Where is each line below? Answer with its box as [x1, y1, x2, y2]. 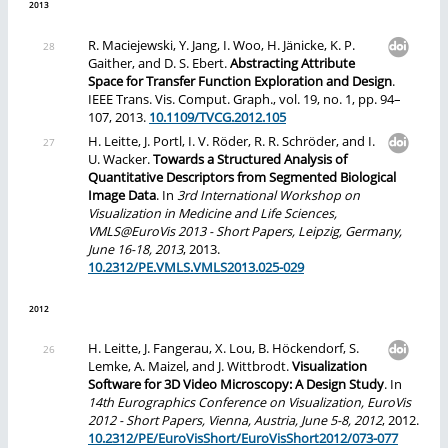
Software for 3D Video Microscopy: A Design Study [88, 376, 384, 394]
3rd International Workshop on [177, 187, 360, 205]
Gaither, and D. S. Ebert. [88, 55, 230, 73]
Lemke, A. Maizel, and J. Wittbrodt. [88, 358, 292, 376]
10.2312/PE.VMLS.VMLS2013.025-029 [88, 259, 304, 277]
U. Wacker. [88, 151, 153, 169]
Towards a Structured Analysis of [153, 151, 347, 169]
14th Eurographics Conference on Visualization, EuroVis [88, 394, 411, 412]
